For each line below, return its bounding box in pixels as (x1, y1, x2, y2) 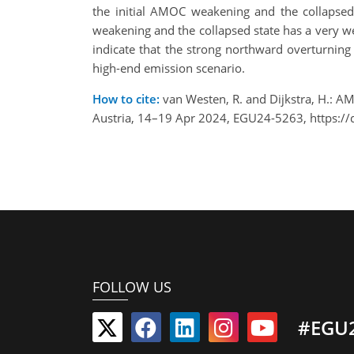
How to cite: (92, 91, 160, 107)
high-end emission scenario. (92, 60, 245, 77)
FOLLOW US (92, 277, 171, 296)
